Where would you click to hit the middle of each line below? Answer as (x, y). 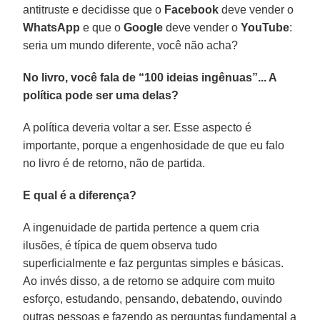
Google (144, 27)
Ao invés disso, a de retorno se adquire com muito (149, 281)
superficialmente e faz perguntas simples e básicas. (154, 263)
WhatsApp (52, 27)
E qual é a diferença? (80, 195)
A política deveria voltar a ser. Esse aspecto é (137, 127)
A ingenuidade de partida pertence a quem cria (141, 227)
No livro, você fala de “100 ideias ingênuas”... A (150, 77)
